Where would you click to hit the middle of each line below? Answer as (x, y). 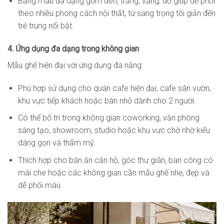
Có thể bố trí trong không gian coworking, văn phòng (108, 118)
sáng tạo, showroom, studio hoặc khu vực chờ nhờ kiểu (114, 130)
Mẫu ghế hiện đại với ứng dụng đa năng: (75, 65)
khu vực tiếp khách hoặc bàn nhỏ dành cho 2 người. (107, 100)
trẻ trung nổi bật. (46, 26)
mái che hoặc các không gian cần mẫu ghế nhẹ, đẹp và (113, 172)
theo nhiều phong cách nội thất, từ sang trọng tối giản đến (116, 13)
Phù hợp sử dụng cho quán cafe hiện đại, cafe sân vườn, (114, 88)
